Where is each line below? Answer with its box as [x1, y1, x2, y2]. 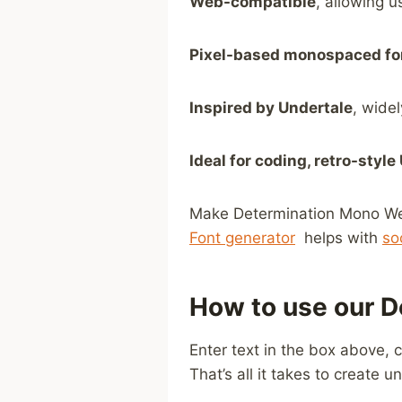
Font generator [189, 229, 295, 248]
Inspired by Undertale [189, 99, 353, 118]
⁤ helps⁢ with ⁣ [295, 229, 382, 248]
